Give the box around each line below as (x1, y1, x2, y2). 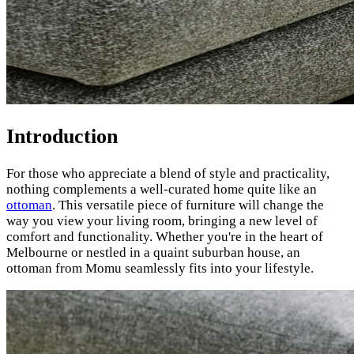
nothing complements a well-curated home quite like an (6, 181, 317, 197)
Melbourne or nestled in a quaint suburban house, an (6, 244, 300, 260)
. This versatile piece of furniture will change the (52, 197, 324, 213)
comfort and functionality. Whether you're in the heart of (6, 228, 323, 244)
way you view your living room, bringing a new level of (6, 213, 318, 228)
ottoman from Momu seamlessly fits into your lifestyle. (6, 260, 314, 276)
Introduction (6, 125, 118, 149)
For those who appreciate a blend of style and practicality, (6, 165, 330, 181)
